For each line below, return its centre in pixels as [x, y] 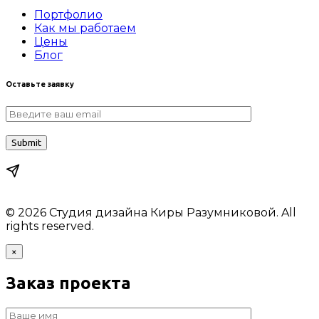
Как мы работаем [85, 28]
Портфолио [68, 15]
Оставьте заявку [40, 84]
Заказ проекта [68, 283]
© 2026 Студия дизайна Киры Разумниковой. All [151, 212]
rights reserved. [50, 226]
